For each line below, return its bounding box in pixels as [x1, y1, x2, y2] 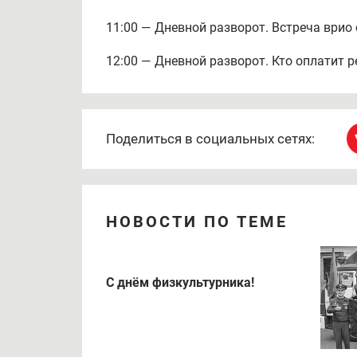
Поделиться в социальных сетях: [106, 130, 315, 147]
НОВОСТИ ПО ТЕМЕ [106, 211, 288, 231]
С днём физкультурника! [106, 274, 254, 290]
